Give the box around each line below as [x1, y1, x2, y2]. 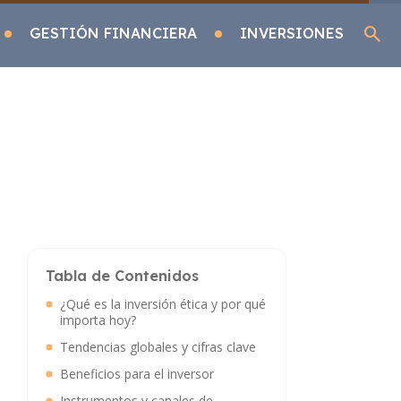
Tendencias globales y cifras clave [60, 338, 256, 355]
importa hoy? [60, 311, 136, 328]
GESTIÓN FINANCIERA [30, 24, 197, 42]
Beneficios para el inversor [60, 365, 214, 382]
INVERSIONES [240, 24, 344, 42]
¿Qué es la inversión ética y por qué [60, 295, 266, 312]
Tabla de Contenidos [46, 267, 199, 285]
